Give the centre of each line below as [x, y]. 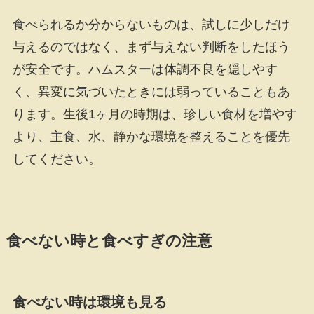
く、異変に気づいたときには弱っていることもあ [151, 92]
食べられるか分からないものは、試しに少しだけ [151, 25]
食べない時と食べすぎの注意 [109, 241]
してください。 [56, 159]
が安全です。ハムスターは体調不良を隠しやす [145, 70]
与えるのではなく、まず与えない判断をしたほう [151, 47]
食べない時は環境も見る [89, 302]
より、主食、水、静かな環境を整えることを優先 [151, 137]
